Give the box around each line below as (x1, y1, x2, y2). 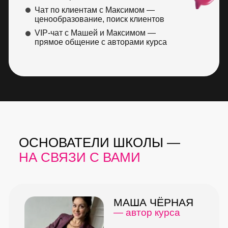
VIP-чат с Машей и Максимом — (35, 28, 156, 37)
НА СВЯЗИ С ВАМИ (19, 150, 140, 165)
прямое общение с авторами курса (35, 38, 167, 46)
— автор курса (113, 207, 180, 218)
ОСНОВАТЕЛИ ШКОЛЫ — (19, 135, 180, 150)
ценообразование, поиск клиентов (35, 15, 164, 23)
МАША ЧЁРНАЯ (113, 196, 193, 208)
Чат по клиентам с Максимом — (35, 6, 155, 14)
